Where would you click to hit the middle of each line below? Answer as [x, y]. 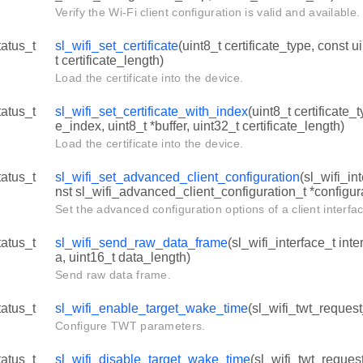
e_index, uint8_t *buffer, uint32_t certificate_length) [200, 126]
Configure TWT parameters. [130, 326]
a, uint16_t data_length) [123, 258]
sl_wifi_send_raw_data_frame [141, 243]
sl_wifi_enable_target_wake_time [152, 309]
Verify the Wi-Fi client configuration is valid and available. [208, 13]
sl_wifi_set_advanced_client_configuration [177, 177]
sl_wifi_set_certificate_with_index [152, 112]
